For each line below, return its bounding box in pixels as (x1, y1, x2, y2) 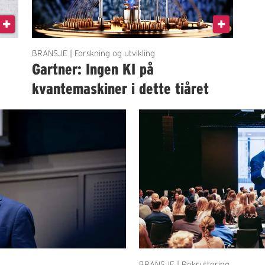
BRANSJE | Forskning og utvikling (31, 49, 155, 59)
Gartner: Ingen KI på (31, 60, 154, 78)
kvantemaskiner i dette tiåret (31, 80, 209, 98)
